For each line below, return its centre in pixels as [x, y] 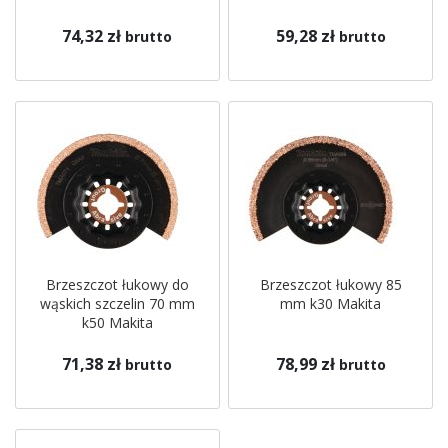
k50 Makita [117, 322]
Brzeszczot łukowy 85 [330, 284]
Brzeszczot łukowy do [117, 284]
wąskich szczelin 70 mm [117, 303]
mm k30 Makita [331, 303]
